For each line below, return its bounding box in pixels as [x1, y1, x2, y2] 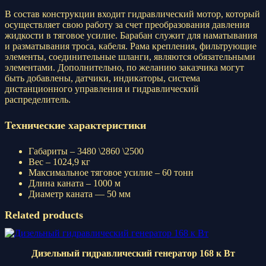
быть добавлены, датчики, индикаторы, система [5, 73, 200, 83]
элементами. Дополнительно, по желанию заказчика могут [5, 62, 244, 72]
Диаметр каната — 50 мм [28, 188, 131, 199]
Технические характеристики [5, 119, 146, 131]
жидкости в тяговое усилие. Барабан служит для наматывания [5, 30, 257, 40]
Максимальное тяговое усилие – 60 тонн [28, 167, 194, 178]
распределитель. [5, 94, 71, 104]
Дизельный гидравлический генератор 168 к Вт [31, 248, 235, 258]
